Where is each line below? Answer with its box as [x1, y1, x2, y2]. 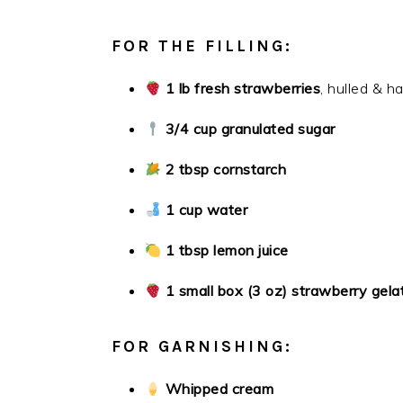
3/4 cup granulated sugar [165, 120, 336, 138]
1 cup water [165, 201, 248, 219]
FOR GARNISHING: [112, 336, 292, 356]
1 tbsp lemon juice [165, 241, 289, 259]
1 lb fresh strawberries [165, 79, 321, 97]
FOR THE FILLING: [112, 36, 292, 56]
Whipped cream [165, 380, 274, 398]
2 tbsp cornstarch [165, 160, 287, 178]
